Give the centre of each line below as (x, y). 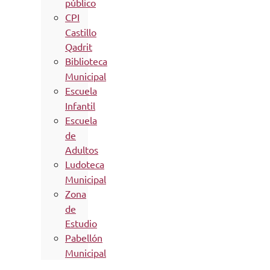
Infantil (80, 105)
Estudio (81, 223)
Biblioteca (86, 61)
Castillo (81, 32)
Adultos (82, 149)
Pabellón (84, 237)
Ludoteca (85, 164)
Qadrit (79, 46)
